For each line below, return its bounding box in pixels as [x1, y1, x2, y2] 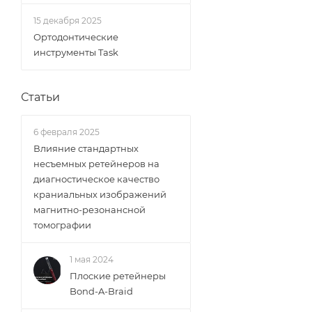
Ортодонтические [33, 31, 118, 42]
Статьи [21, 91, 60, 104]
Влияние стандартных [33, 143, 139, 154]
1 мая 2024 [70, 254, 114, 265]
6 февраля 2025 [33, 127, 100, 137]
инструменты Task [33, 47, 118, 58]
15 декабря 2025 [33, 15, 102, 26]
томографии [33, 219, 91, 231]
